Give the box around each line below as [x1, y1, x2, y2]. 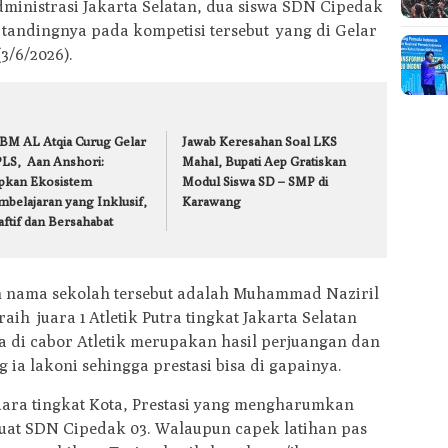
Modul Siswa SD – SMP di [182, 173, 329, 190]
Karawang [182, 193, 242, 210]
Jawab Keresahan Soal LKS [182, 133, 338, 150]
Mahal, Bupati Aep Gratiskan [182, 153, 347, 170]
